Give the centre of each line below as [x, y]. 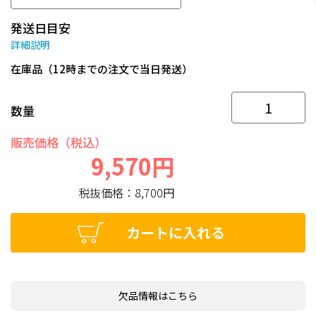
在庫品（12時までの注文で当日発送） [102, 69]
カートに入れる [175, 232]
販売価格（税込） [59, 142]
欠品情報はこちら [158, 296]
